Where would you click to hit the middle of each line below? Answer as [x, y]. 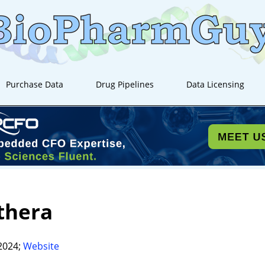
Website [41, 246]
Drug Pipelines [125, 84]
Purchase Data [35, 84]
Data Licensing [216, 84]
